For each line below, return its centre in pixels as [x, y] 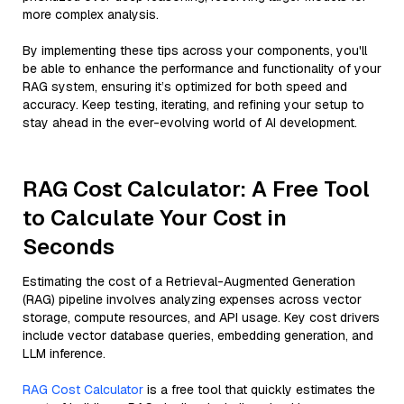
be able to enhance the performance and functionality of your [202, 69]
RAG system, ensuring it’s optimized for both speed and [185, 87]
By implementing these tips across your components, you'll [195, 50]
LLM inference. [64, 353]
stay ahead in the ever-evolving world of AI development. [190, 123]
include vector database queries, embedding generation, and [198, 335]
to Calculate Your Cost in [155, 218]
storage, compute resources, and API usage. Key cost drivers [201, 317]
